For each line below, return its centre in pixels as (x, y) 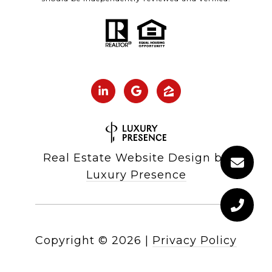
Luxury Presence (136, 175)
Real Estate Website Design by (136, 158)
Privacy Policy (195, 241)
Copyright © (72, 241)
